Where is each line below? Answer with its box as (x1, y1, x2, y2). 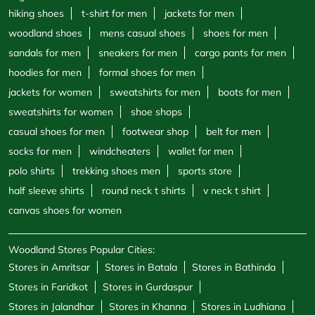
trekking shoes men (72, 165, 160, 178)
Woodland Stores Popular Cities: (8, 243, 155, 257)
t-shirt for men (82, 7, 147, 20)
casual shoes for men (8, 125, 105, 139)
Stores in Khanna (109, 300, 186, 314)
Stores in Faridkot (8, 281, 88, 294)
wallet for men (168, 145, 233, 158)
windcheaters (89, 145, 150, 158)
